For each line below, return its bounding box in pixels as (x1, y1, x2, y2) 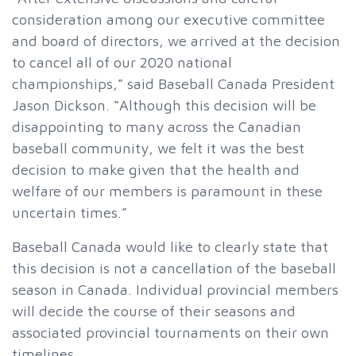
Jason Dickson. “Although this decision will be (12, 95, 316, 114)
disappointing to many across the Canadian (12, 117, 301, 135)
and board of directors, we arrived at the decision (12, 31, 340, 49)
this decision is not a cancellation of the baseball (12, 258, 336, 277)
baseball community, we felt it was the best (12, 138, 304, 157)
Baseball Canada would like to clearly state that (12, 237, 328, 255)
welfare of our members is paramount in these (12, 181, 323, 199)
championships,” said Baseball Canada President (12, 74, 335, 92)
